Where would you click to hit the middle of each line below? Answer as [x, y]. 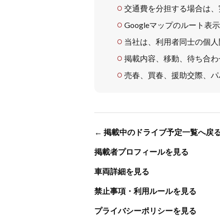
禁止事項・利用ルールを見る [145, 191]
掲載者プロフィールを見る [141, 151]
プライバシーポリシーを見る [145, 210]
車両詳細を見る [122, 171]
